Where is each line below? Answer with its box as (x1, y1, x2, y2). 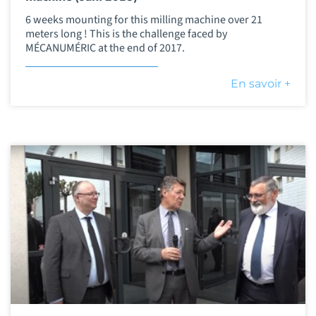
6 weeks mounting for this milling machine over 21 (25, 11, 262, 28)
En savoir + (231, 76, 291, 90)
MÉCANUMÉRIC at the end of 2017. (25, 39, 185, 56)
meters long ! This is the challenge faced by (25, 25, 227, 42)
